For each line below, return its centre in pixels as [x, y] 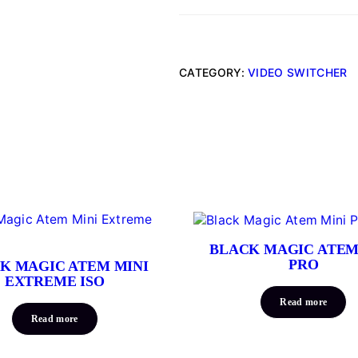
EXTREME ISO [54, 281]
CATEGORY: [214, 72]
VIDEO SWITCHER [298, 72]
